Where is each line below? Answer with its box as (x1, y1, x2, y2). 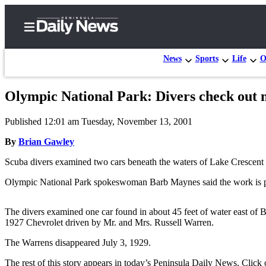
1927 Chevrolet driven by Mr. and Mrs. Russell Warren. (5, 217, 214, 227)
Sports (195, 53, 218, 63)
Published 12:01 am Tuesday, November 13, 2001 (5, 116, 192, 126)
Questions (57, 238, 104, 251)
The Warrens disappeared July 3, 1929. (5, 237, 151, 248)
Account (57, 189, 97, 202)
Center (38, 136, 71, 148)
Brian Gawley (18, 136, 74, 147)
